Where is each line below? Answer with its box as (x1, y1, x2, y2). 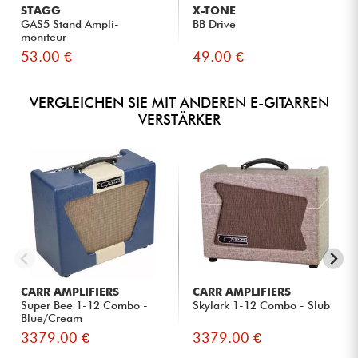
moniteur (21, 30, 67, 43)
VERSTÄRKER (137, 110, 221, 128)
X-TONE (193, 3, 237, 17)
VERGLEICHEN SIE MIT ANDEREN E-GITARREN (29, 93, 329, 111)
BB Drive (193, 17, 237, 30)
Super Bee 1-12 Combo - (21, 298, 149, 312)
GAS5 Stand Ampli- (21, 17, 120, 30)
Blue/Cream (21, 311, 83, 324)
